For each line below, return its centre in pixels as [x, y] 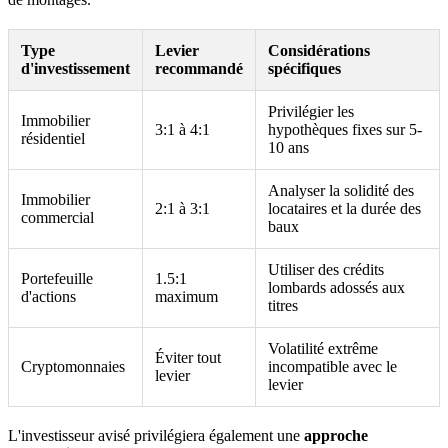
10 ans [288, 147]
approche [336, 435]
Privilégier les [311, 111]
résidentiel [53, 138]
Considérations [319, 50]
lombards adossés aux [336, 287]
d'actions [48, 296]
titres [283, 305]
